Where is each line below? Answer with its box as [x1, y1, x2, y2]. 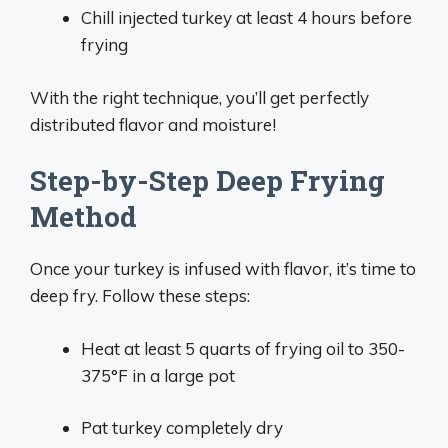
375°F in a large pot [81, 364, 235, 386]
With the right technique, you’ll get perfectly [30, 86, 369, 108]
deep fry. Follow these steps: [30, 285, 250, 306]
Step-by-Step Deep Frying [30, 162, 385, 199]
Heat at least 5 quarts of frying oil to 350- [81, 337, 405, 359]
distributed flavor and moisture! [30, 113, 276, 135]
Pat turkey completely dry [81, 417, 283, 438]
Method [30, 198, 137, 235]
